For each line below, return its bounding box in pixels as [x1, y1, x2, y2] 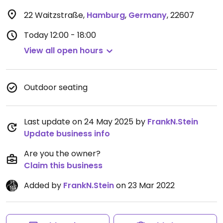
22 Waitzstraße [24, 9, 83, 21]
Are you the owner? [24, 148, 101, 159]
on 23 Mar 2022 [114, 180, 175, 191]
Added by [24, 180, 63, 191]
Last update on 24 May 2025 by [24, 116, 147, 127]
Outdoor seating [24, 82, 88, 93]
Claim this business [24, 160, 103, 171]
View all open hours [24, 45, 103, 56]
